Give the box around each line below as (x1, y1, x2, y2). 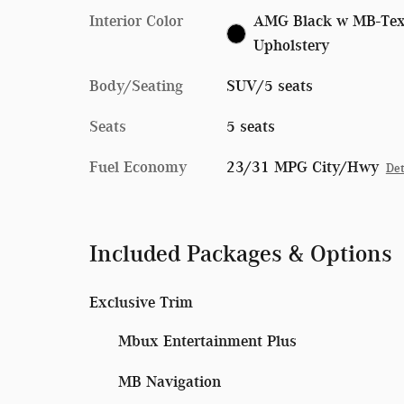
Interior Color (89, 11, 183, 30)
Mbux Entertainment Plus (118, 331, 297, 350)
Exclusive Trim (89, 292, 193, 311)
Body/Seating (89, 76, 183, 95)
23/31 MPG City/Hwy (225, 157, 379, 176)
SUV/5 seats (225, 76, 313, 95)
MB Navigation (118, 372, 221, 390)
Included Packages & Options (89, 239, 392, 267)
